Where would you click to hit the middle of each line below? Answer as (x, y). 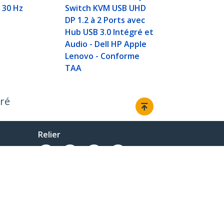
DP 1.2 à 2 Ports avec (105, 20)
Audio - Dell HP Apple (106, 44)
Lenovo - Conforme (102, 56)
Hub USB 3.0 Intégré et (109, 32)
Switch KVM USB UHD (106, 8)
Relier (49, 135)
